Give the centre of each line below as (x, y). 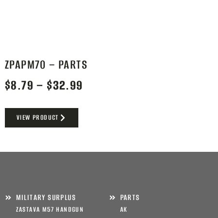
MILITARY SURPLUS (46, 198)
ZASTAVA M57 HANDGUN (50, 210)
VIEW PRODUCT (38, 118)
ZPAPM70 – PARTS (46, 64)
